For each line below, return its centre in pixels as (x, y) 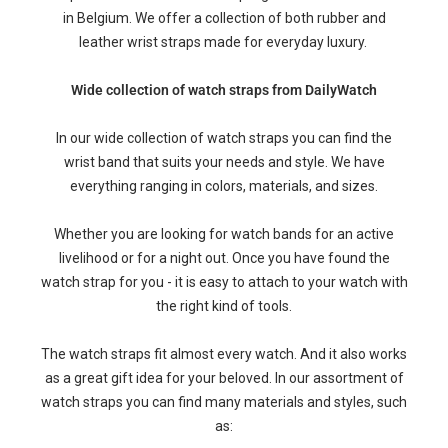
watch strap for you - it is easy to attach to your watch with (224, 282)
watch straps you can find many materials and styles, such (224, 402)
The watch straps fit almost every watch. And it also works (224, 354)
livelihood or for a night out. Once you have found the (224, 258)
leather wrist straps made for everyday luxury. (224, 42)
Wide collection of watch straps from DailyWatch (224, 90)
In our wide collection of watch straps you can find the (224, 138)
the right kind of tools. (224, 306)
